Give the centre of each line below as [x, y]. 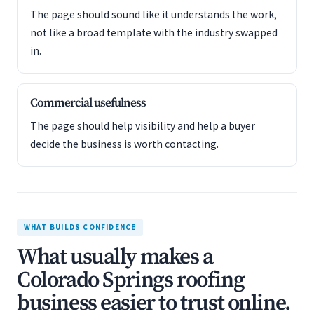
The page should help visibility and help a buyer [143, 126]
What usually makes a [115, 257]
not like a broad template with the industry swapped [154, 33]
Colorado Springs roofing [131, 280]
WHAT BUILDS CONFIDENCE [80, 227]
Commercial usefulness [88, 103]
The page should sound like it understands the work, [153, 14]
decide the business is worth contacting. [124, 144]
